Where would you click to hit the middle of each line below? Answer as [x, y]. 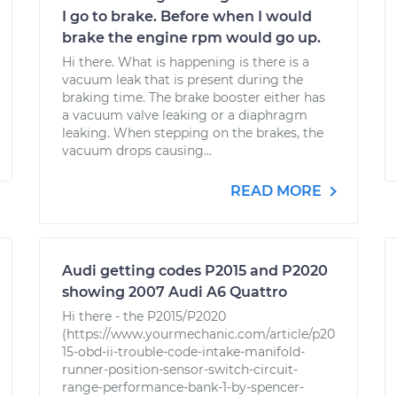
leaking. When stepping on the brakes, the [193, 133]
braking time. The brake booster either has [194, 97]
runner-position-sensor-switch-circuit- [180, 370]
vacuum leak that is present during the [183, 80]
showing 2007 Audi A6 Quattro [175, 292]
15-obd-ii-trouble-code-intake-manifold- [183, 352]
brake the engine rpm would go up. [191, 38]
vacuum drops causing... [137, 151]
